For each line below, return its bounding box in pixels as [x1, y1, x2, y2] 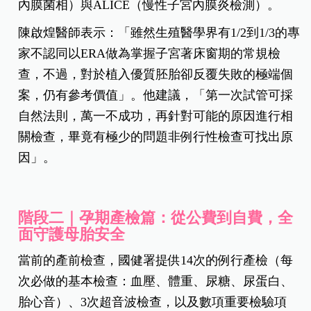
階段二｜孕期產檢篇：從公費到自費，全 [18, 209, 294, 227]
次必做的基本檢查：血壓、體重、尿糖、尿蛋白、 [18, 274, 294, 289]
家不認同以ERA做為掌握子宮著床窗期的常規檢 [18, 47, 281, 61]
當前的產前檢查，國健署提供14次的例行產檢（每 [18, 253, 294, 268]
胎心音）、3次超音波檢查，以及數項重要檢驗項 [18, 295, 287, 310]
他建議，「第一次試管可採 [143, 88, 294, 103]
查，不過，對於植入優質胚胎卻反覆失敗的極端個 [18, 67, 294, 82]
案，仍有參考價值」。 [18, 88, 144, 103]
